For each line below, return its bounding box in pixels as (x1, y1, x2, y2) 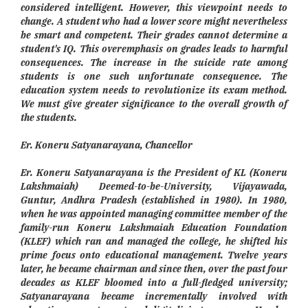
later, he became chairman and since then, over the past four (21, 263, 287, 276)
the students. (21, 111, 77, 124)
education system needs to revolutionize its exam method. (21, 84, 287, 97)
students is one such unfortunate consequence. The (21, 70, 287, 83)
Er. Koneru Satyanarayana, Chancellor (21, 139, 192, 152)
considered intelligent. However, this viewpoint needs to (21, 1, 287, 14)
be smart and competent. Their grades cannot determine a (21, 29, 287, 42)
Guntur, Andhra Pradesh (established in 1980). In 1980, (21, 194, 287, 207)
